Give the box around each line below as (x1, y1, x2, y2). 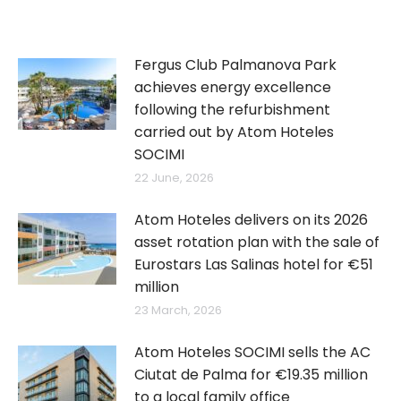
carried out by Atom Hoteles (134, 121, 334, 142)
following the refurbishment (134, 98, 330, 120)
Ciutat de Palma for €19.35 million (134, 363, 368, 385)
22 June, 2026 (134, 168, 214, 186)
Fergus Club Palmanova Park (134, 54, 337, 75)
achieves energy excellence (134, 76, 331, 98)
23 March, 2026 (134, 301, 222, 319)
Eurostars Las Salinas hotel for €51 (134, 253, 373, 275)
